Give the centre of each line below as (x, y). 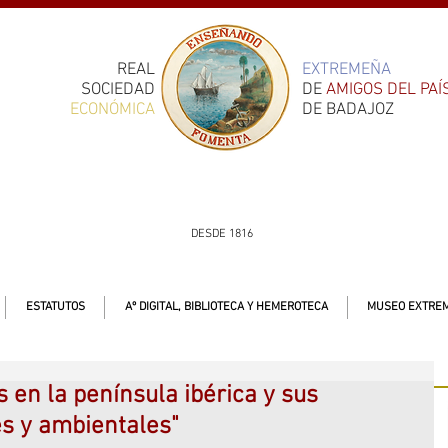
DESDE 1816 (222, 234)
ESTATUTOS (55, 307)
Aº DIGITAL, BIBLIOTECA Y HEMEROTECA (226, 307)
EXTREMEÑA (346, 70)
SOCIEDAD (118, 90)
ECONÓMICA (112, 110)
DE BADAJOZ (348, 110)
